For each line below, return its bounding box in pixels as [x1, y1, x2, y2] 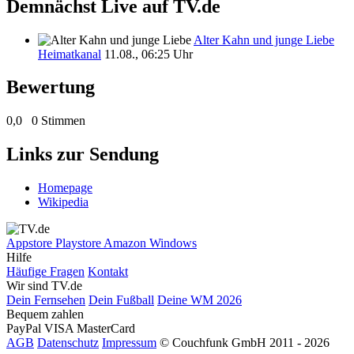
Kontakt [88, 265, 128, 279]
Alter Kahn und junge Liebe [194, 32, 334, 47]
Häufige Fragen [6, 265, 85, 279]
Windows [149, 236, 197, 250]
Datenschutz [37, 336, 99, 350]
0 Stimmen [32, 114, 85, 128]
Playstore [55, 236, 104, 250]
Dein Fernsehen [6, 293, 85, 307]
